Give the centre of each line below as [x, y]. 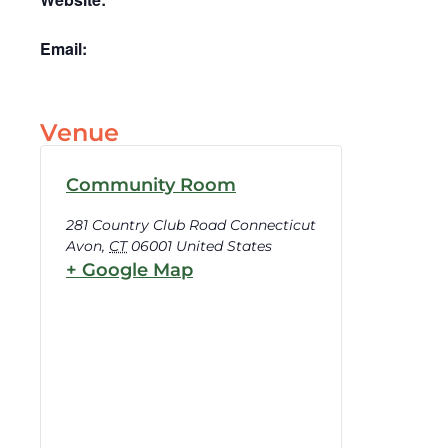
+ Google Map [129, 269]
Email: [63, 48]
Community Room [151, 184]
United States [224, 245]
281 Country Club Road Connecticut [191, 224]
